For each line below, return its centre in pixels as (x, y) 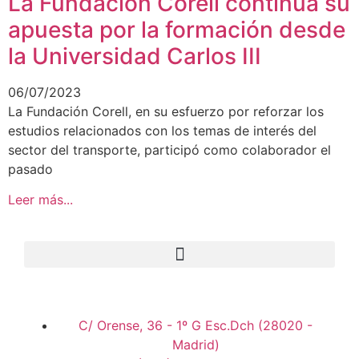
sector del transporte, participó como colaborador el (169, 150)
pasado (30, 169)
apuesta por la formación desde (177, 30)
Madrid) (196, 345)
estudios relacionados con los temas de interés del (162, 131)
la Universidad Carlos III (135, 56)
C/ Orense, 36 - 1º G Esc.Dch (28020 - (196, 326)
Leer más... (40, 200)
